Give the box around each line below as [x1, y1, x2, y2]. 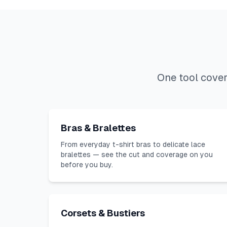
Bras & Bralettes [61, 123, 136, 133]
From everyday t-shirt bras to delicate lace [61, 140, 205, 148]
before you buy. [61, 161, 113, 169]
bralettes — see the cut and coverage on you [61, 150, 213, 159]
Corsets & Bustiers [61, 208, 145, 218]
